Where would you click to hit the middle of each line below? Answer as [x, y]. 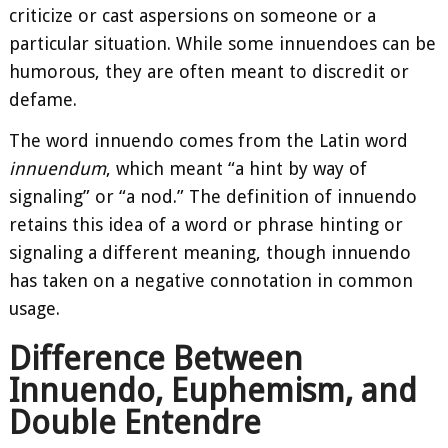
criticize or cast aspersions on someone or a [192, 15]
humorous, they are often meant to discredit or [209, 71]
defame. [43, 99]
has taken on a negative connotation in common [211, 281]
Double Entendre [135, 422]
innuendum [57, 169]
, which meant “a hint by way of [236, 169]
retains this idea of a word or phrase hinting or [206, 225]
